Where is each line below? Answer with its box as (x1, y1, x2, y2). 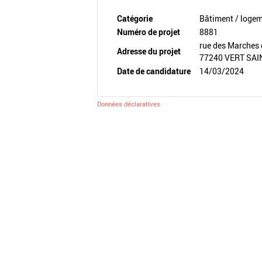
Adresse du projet (117, 46, 181, 57)
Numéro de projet (117, 26, 181, 37)
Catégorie (117, 13, 153, 24)
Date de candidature (117, 65, 191, 77)
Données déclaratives (97, 99, 161, 108)
